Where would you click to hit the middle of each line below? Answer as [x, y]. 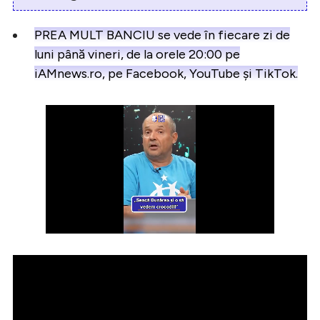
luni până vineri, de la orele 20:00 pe [137, 54]
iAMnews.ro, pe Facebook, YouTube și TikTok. [166, 73]
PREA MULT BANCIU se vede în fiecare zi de [162, 35]
